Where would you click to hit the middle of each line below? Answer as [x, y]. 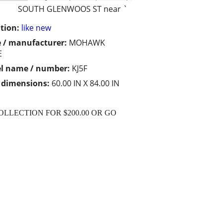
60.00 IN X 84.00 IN [85, 83]
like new [36, 28]
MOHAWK [87, 43]
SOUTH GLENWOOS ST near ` [73, 9]
